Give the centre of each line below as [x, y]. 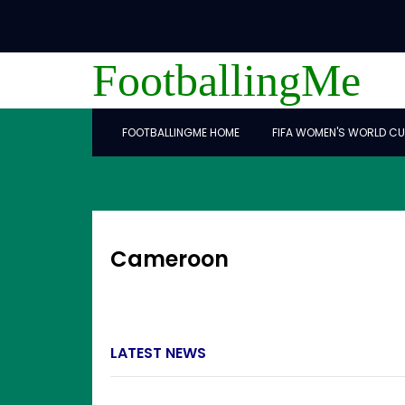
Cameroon [170, 259]
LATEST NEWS [158, 353]
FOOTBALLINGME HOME [181, 132]
